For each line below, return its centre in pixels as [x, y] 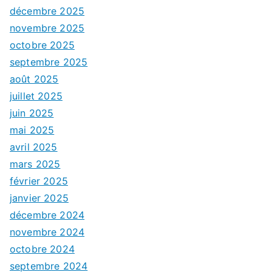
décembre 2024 [47, 215]
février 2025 [39, 181]
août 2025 [34, 79]
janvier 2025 [39, 198]
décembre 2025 [47, 11]
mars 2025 [35, 164]
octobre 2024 [42, 249]
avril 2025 [34, 147]
